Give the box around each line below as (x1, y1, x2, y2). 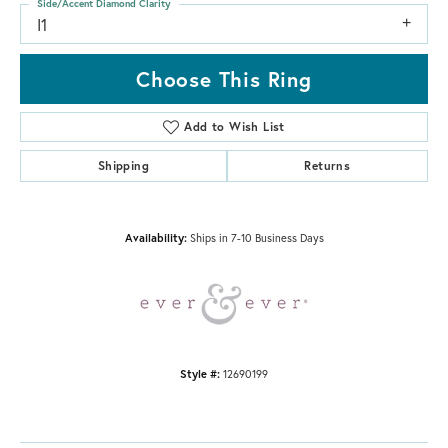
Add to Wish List (184, 118, 285, 134)
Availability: (124, 229, 187, 245)
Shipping (97, 157, 149, 173)
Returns (304, 157, 351, 173)
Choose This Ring (136, 64, 312, 93)
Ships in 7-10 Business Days (189, 229, 324, 245)
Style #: (180, 365, 220, 381)
